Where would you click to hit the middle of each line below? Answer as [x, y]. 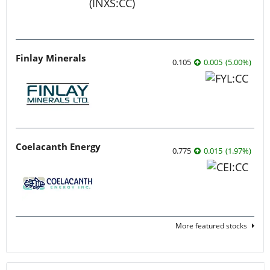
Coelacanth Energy [58, 147]
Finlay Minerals [51, 58]
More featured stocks [211, 226]
